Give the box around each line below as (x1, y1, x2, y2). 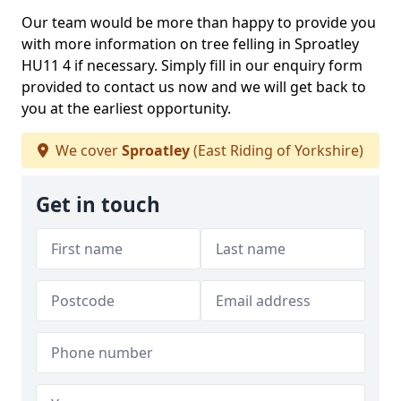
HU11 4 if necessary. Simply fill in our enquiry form (21, 55, 363, 75)
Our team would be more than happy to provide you (21, 13, 376, 32)
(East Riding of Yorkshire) (190, 141, 363, 160)
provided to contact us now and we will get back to (21, 77, 366, 97)
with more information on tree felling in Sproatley (21, 34, 359, 54)
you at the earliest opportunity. (21, 98, 231, 118)
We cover (52, 141, 122, 160)
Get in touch (36, 191, 160, 218)
